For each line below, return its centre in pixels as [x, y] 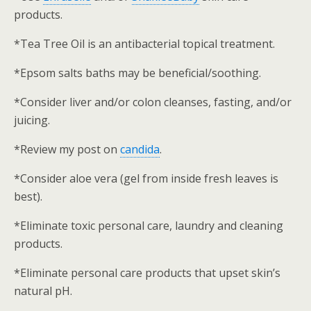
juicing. [32, 120]
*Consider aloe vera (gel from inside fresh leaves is [146, 178]
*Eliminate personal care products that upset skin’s [147, 273]
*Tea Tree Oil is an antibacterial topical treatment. [144, 44]
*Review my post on [67, 149]
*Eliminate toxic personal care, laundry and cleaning [149, 226]
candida [140, 149]
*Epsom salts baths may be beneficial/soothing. [137, 73]
